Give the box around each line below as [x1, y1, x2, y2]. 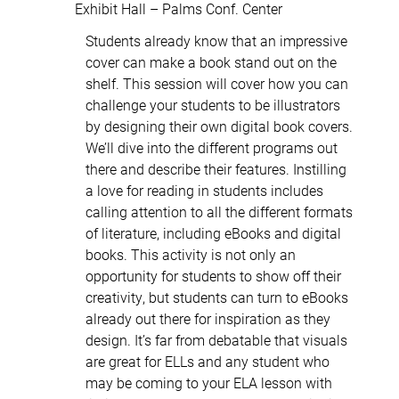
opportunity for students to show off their [85, 265, 341, 285]
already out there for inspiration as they [85, 308, 330, 328]
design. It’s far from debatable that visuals [85, 330, 347, 349]
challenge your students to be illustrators [85, 94, 340, 114]
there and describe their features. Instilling [85, 159, 346, 178]
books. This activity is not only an [85, 244, 296, 264]
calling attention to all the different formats [85, 201, 353, 221]
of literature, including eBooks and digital [85, 223, 341, 242]
